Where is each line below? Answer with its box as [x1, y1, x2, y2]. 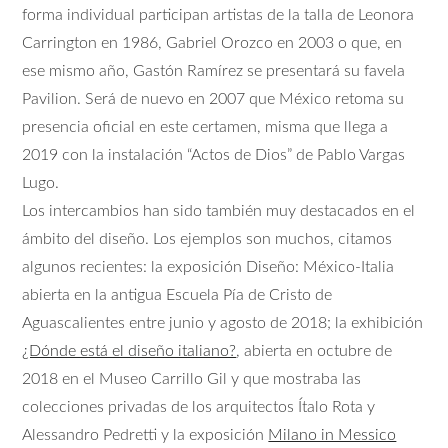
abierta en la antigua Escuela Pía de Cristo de [22, 287, 333, 304]
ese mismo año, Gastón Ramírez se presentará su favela [22, 63, 406, 80]
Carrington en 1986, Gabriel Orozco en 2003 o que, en [22, 35, 403, 52]
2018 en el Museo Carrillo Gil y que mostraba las [22, 371, 362, 388]
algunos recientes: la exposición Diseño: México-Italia [22, 259, 395, 276]
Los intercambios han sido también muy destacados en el [22, 203, 416, 220]
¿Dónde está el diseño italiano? [22, 343, 237, 360]
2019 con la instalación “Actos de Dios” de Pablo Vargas [22, 147, 406, 164]
